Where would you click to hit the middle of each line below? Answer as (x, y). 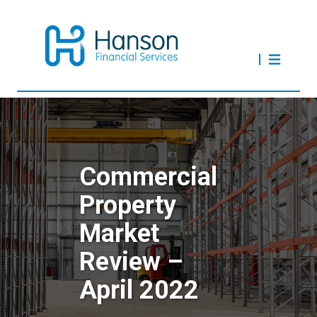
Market (119, 234)
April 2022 (139, 290)
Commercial (148, 177)
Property (128, 205)
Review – (131, 262)
